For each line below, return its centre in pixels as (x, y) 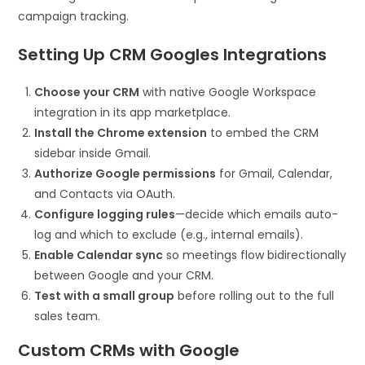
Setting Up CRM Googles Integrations (173, 54)
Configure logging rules (105, 214)
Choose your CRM (87, 92)
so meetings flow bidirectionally (255, 255)
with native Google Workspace (228, 92)
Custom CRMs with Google (129, 350)
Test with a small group (105, 295)
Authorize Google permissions (125, 173)
